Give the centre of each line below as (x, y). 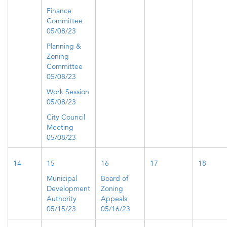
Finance (59, 11)
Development (68, 188)
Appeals (114, 199)
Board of (115, 178)
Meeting (60, 127)
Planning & (64, 46)
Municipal (62, 178)
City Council (66, 117)
